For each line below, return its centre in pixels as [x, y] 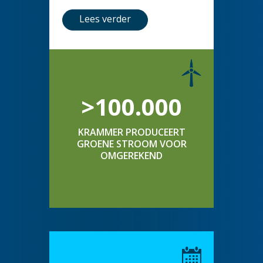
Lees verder [105, 19]
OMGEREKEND [131, 156]
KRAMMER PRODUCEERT [131, 132]
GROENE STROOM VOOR [131, 144]
